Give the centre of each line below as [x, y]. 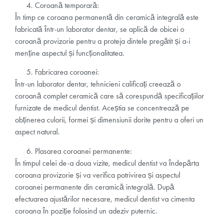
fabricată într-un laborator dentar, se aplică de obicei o [100, 29]
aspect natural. [37, 132]
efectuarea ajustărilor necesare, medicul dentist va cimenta [105, 199]
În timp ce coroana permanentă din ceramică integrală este [107, 17]
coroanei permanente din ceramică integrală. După [95, 187]
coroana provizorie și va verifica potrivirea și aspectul [98, 175]
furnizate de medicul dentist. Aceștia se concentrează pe [102, 108]
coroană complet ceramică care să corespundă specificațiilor [110, 96]
